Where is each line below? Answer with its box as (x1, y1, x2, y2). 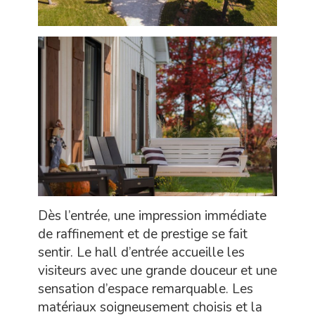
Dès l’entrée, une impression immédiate (38, 207, 266, 225)
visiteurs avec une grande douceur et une (38, 262, 277, 280)
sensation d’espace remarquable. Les (38, 280, 253, 298)
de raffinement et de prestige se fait (38, 225, 247, 243)
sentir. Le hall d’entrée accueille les (38, 243, 245, 262)
